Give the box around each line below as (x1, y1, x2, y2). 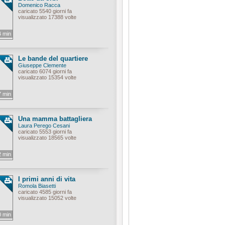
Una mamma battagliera (18, 115, 92, 123)
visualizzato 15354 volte (18, 74, 76, 80)
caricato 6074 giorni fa (18, 68, 72, 74)
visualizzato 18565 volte (18, 135, 76, 141)
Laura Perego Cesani (18, 123, 70, 129)
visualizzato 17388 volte (18, 14, 76, 20)
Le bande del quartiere (18, 55, 88, 62)
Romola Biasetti (18, 183, 56, 189)
